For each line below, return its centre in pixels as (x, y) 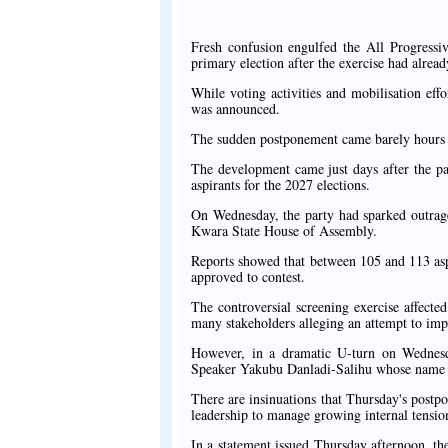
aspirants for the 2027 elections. (280, 185)
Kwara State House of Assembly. (284, 231)
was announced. (235, 109)
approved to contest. (248, 277)
